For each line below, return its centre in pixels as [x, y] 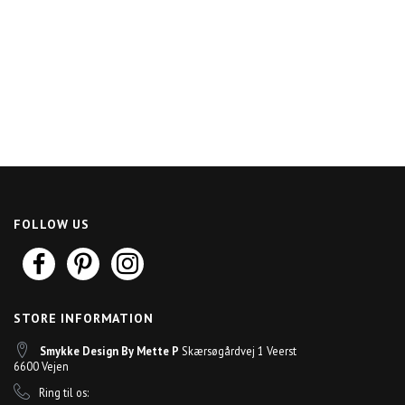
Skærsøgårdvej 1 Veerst [238, 350]
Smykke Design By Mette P [110, 350]
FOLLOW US [52, 224]
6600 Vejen [42, 366]
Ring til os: [64, 392]
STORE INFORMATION [84, 318]
